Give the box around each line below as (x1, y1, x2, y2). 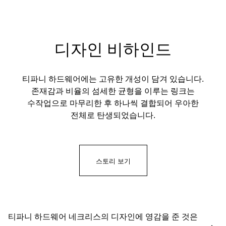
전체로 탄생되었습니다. (71, 108, 155, 121)
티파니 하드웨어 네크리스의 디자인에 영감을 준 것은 (8, 211, 198, 222)
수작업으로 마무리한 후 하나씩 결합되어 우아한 (27, 96, 199, 109)
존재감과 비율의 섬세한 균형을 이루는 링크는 (31, 84, 195, 97)
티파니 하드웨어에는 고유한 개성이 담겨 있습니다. (22, 72, 204, 85)
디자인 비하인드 (54, 39, 172, 62)
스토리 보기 (95, 156, 131, 166)
